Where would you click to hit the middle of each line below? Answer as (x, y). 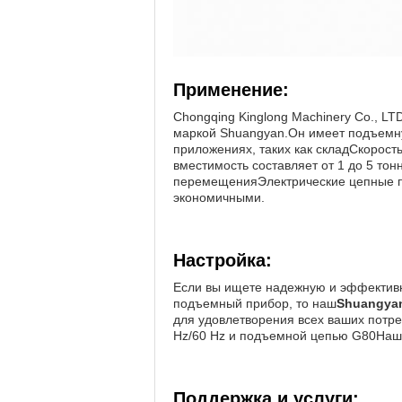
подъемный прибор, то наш (255, 303)
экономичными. (219, 197)
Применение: (231, 90)
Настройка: (223, 260)
